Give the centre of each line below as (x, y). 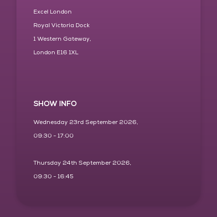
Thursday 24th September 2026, (82, 163)
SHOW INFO (55, 104)
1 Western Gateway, (63, 39)
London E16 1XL (56, 53)
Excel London (52, 12)
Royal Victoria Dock (61, 26)
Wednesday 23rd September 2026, (85, 123)
